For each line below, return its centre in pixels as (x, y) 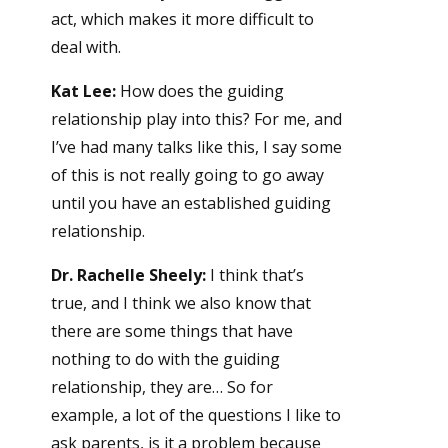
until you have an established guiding (190, 203)
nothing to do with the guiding (165, 359)
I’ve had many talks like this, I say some (196, 147)
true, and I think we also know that (180, 303)
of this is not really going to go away (187, 175)
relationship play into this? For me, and (196, 119)
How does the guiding (199, 91)
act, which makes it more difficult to (182, 19)
